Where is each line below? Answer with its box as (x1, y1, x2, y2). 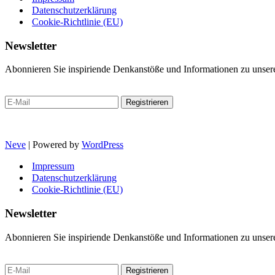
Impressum (32, 161, 74, 172)
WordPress (82, 139, 123, 150)
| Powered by (26, 139, 82, 150)
